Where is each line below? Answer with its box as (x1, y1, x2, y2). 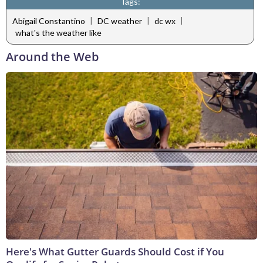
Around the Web (6, 48, 99, 65)
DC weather (97, 16, 142, 26)
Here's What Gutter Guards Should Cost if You (6, 244, 224, 258)
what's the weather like (15, 27, 102, 38)
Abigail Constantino (12, 16, 85, 26)
